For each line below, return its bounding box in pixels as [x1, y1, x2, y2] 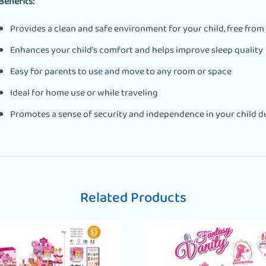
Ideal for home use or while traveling [9, 85, 158, 102]
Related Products [80, 186, 186, 211]
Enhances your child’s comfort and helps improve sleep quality [9, 43, 263, 59]
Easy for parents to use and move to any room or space [9, 64, 232, 80]
